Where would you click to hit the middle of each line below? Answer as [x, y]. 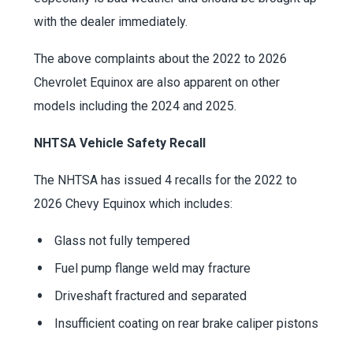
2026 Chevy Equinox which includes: [133, 204]
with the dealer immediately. [110, 22]
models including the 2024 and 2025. [135, 106]
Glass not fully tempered [122, 241]
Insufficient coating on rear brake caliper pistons [186, 324]
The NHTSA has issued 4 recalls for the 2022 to [165, 180]
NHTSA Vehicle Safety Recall [119, 143]
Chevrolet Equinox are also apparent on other [156, 83]
